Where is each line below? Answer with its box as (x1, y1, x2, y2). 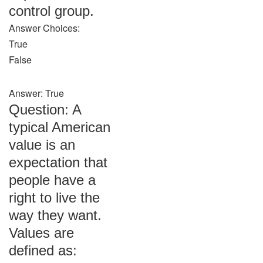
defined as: (9, 242, 77, 258)
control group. (9, 3, 94, 19)
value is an (9, 137, 75, 153)
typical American (9, 119, 110, 135)
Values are (9, 225, 74, 241)
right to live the (9, 190, 100, 205)
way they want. (9, 207, 102, 223)
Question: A (9, 102, 81, 117)
